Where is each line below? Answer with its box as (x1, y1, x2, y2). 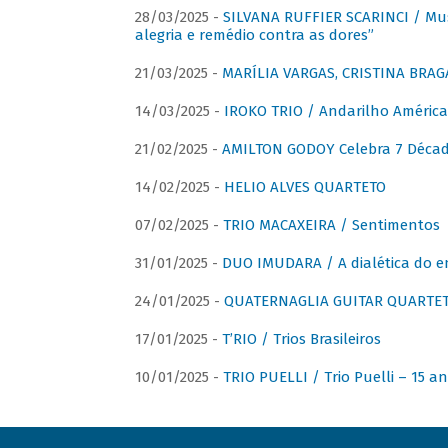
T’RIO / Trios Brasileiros (221, 330, 381, 349)
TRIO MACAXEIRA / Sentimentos (222, 216, 440, 235)
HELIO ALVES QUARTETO (223, 178, 386, 197)
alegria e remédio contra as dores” (134, 26, 374, 45)
